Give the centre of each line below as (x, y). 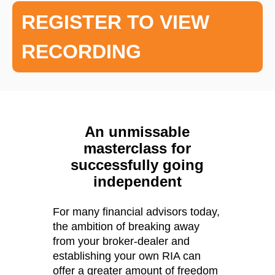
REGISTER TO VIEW (115, 22)
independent (137, 181)
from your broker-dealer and (122, 241)
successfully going (137, 165)
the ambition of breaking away (126, 226)
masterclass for (137, 148)
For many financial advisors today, (137, 211)
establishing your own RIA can (127, 256)
